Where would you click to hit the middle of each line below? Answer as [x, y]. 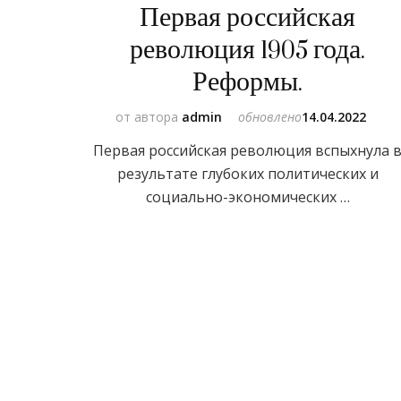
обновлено [270, 116]
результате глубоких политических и [247, 173]
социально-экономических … [247, 196]
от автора [149, 116]
